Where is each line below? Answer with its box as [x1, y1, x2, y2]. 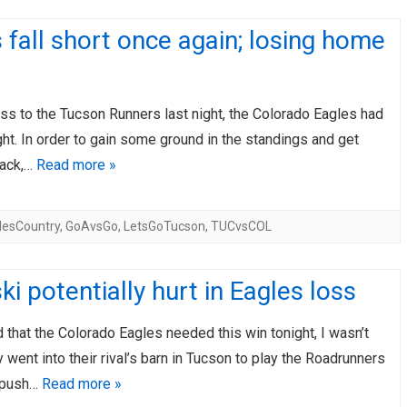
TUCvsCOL [211, 219, 272, 233]
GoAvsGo [65, 219, 118, 233]
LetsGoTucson [124, 219, 205, 233]
